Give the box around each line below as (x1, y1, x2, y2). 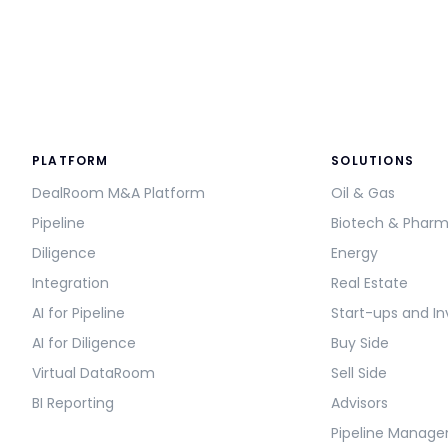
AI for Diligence (32, 333, 136, 354)
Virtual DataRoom (32, 363, 155, 384)
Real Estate (331, 273, 409, 294)
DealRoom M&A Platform (32, 183, 205, 204)
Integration (32, 273, 109, 294)
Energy (331, 243, 379, 264)
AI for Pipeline (32, 303, 125, 324)
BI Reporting (32, 393, 114, 414)
